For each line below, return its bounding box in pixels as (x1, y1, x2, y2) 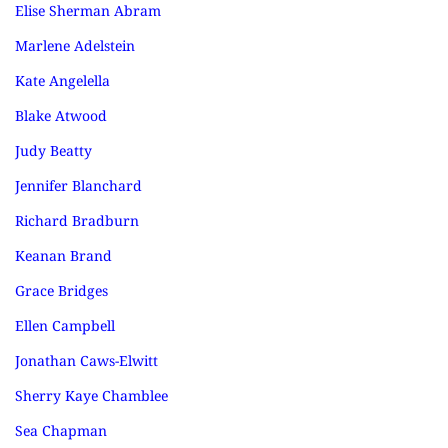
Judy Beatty (15, 141, 92, 160)
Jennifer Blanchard (15, 176, 142, 195)
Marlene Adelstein (15, 36, 135, 55)
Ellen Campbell (15, 316, 115, 335)
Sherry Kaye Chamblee (15, 386, 168, 405)
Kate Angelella (15, 71, 110, 90)
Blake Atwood (15, 106, 107, 125)
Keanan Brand (15, 246, 112, 265)
